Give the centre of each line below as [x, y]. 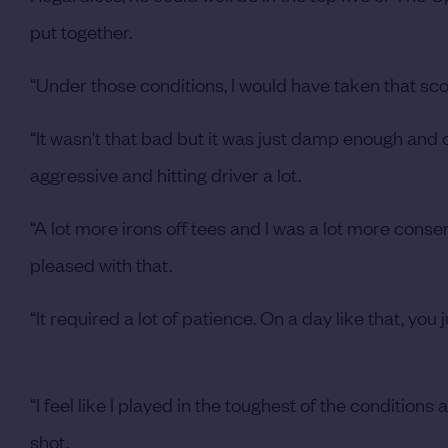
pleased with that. [101, 264]
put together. [81, 31]
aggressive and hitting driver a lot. [165, 174]
